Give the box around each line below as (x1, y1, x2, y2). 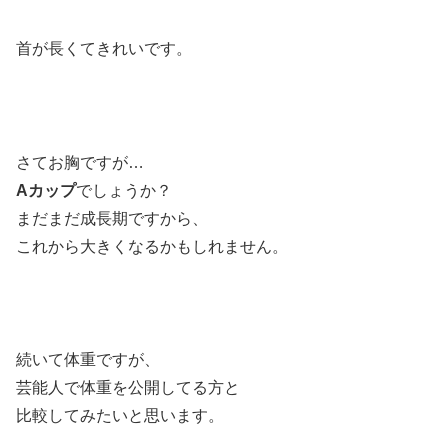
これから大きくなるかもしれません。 (16, 237, 288, 255)
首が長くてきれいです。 (16, 40, 192, 58)
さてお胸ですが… (16, 153, 144, 171)
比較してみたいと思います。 (16, 407, 224, 425)
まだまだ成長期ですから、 (16, 209, 208, 227)
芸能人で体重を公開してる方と (16, 379, 240, 397)
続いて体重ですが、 (16, 351, 160, 369)
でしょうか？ (76, 181, 172, 199)
